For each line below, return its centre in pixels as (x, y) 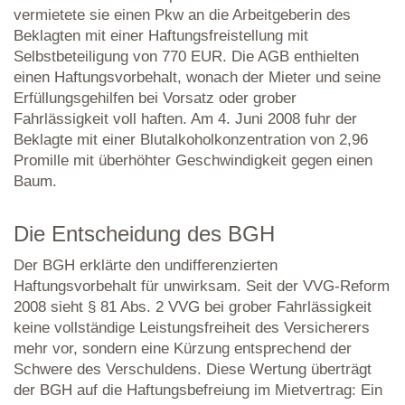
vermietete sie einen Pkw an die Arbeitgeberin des (182, 15)
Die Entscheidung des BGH (144, 234)
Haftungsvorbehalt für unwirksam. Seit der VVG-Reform (202, 286)
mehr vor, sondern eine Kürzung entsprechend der (183, 348)
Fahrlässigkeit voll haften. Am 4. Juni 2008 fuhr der (185, 119)
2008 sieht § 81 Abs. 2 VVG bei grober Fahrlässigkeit (193, 307)
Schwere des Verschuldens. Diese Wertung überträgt (193, 369)
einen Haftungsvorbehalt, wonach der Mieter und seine (197, 77)
